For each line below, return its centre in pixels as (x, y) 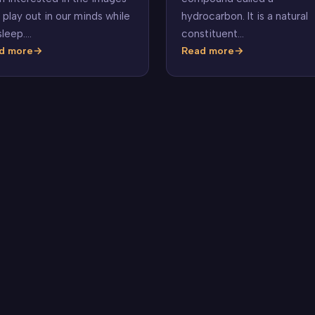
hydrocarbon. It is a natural (244, 16)
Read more (207, 50)
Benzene (202, 57)
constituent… (212, 33)
